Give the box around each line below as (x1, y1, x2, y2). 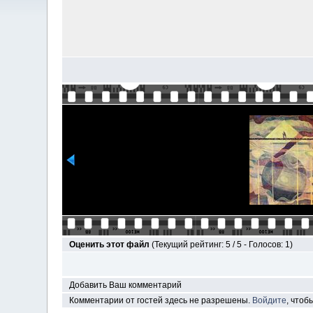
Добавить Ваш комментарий (68, 280, 182, 290)
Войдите (252, 296, 286, 305)
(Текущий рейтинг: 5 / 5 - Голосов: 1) (151, 240, 293, 249)
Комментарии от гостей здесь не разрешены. (68, 296, 252, 305)
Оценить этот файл (68, 240, 152, 249)
